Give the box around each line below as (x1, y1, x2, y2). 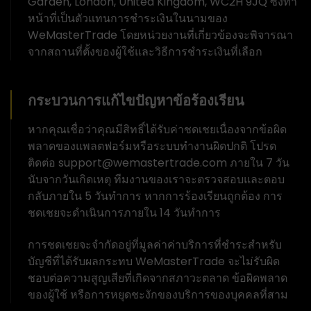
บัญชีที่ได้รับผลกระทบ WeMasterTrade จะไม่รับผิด (28, 253, 280, 269)
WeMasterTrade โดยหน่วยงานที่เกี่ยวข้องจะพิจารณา (28, 26, 293, 43)
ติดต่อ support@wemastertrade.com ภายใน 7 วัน (28, 154, 289, 171)
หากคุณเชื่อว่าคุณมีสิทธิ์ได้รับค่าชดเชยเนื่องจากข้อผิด (28, 121, 287, 137)
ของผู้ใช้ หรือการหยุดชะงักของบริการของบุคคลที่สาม (28, 286, 288, 303)
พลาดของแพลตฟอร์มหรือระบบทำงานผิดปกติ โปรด (28, 137, 276, 154)
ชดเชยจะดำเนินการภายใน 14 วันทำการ (28, 204, 221, 221)
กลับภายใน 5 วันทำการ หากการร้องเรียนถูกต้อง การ (28, 187, 283, 204)
